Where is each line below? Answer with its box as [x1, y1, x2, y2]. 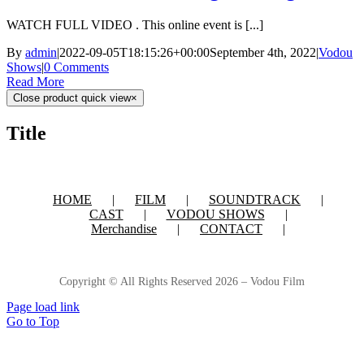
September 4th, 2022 [210, 45, 316, 60]
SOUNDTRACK [209, 192, 301, 206]
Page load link [6, 299, 80, 314]
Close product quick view [13, 92, 131, 105]
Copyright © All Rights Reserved [59, 275, 215, 288]
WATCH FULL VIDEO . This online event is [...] [6, 18, 263, 32]
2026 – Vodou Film [215, 275, 305, 288]
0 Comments [44, 60, 109, 75]
